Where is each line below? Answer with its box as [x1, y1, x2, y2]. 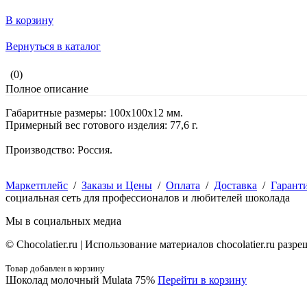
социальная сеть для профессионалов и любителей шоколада [5, 192, 290, 204]
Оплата [166, 180, 200, 192]
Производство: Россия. [5, 144, 112, 156]
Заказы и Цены [82, 180, 152, 192]
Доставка [214, 180, 257, 192]
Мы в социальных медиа [5, 215, 121, 228]
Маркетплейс [5, 180, 68, 192]
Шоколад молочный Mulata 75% [5, 274, 155, 286]
